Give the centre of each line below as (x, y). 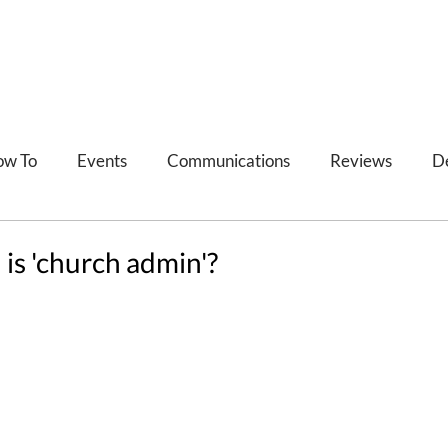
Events (102, 160)
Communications (228, 160)
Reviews (361, 160)
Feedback (152, 240)
